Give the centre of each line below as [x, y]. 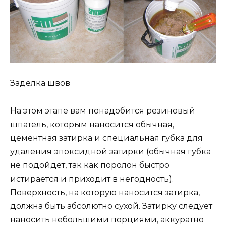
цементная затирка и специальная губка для [106, 138]
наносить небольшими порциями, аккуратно [107, 219]
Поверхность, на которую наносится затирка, [105, 192]
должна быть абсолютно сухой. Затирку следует [111, 206]
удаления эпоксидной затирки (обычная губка [110, 151]
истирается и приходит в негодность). [92, 179]
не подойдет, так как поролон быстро [90, 165]
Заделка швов [40, 83]
